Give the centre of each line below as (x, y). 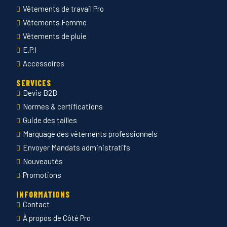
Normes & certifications (63, 107)
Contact (36, 204)
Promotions (42, 175)
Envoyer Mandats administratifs (77, 148)
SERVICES (34, 83)
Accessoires (44, 64)
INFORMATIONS (43, 195)
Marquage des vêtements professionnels (90, 134)
